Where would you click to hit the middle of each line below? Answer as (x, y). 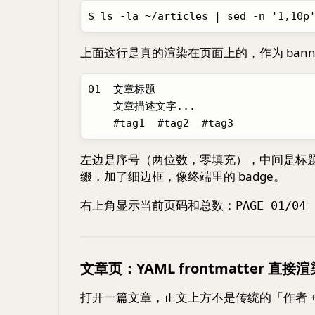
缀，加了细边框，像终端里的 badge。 (183, 176)
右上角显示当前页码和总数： (158, 205)
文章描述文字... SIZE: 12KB (101, 106)
